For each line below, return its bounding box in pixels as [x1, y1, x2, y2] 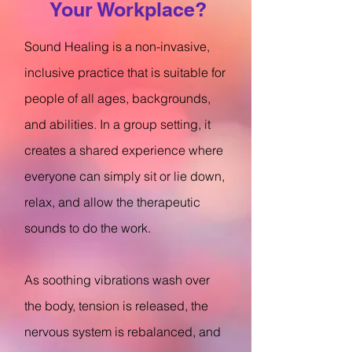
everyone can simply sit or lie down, [24, 168, 225, 184]
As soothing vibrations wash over [24, 272, 210, 288]
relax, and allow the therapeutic [24, 194, 200, 210]
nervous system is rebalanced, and [24, 324, 221, 339]
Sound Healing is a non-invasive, [24, 38, 210, 54]
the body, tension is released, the [24, 298, 208, 313]
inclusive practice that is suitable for [24, 64, 225, 80]
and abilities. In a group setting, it [24, 116, 211, 132]
